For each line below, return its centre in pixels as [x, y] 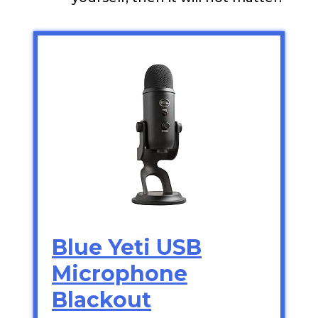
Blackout [102, 300]
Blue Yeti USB [127, 247]
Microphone [120, 273]
